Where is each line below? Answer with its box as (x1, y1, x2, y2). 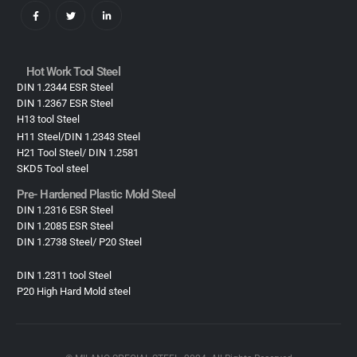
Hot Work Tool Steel (26, 65, 120, 80)
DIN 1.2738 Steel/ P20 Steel (17, 236, 142, 249)
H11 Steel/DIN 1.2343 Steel (17, 131, 140, 143)
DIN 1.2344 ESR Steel (17, 81, 113, 94)
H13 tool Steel (17, 113, 80, 126)
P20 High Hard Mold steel (17, 285, 131, 298)
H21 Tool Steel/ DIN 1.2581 (17, 147, 139, 159)
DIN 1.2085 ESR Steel (17, 220, 113, 233)
